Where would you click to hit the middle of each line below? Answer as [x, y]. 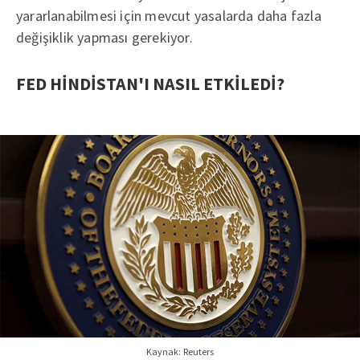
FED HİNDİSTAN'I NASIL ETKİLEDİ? [150, 83]
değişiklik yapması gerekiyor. [104, 37]
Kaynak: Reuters [180, 351]
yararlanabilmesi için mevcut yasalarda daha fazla [169, 15]
